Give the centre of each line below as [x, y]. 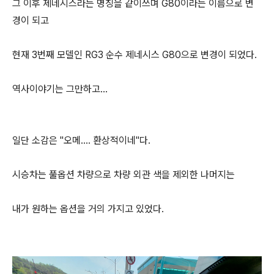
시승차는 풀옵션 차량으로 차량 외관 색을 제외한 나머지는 [124, 175]
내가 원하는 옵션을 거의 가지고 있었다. [88, 209]
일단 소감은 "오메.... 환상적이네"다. [81, 140]
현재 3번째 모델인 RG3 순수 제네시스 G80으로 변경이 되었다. [135, 55]
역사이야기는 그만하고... [60, 89]
